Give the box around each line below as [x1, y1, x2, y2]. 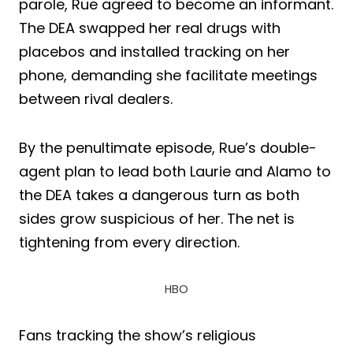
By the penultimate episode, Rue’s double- [19, 137, 317, 158]
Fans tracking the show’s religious [19, 325, 256, 345]
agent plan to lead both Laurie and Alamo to [19, 161, 331, 181]
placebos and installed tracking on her [19, 41, 290, 61]
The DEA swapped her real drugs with [19, 17, 281, 38]
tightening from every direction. [19, 232, 240, 252]
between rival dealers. [19, 88, 173, 109]
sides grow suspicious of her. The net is [19, 208, 295, 229]
